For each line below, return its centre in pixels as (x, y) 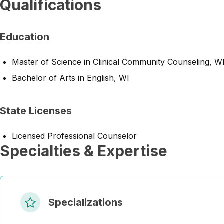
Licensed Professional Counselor (74, 136)
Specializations (86, 202)
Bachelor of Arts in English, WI (71, 78)
